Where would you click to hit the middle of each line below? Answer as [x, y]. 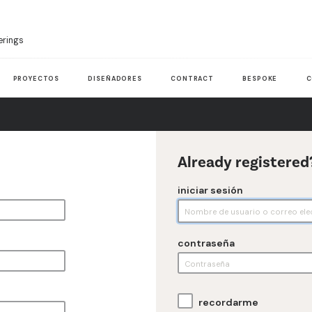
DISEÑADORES [115, 78]
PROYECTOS [36, 78]
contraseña [206, 243]
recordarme [229, 302]
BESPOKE [260, 78]
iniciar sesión [210, 190]
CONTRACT [192, 78]
